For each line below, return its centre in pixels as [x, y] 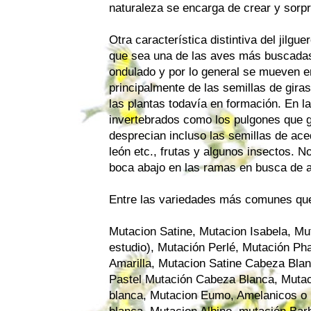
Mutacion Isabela [243, 231]
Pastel [125, 279]
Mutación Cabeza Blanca [210, 279]
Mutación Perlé [196, 247]
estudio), [133, 247]
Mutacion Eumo [190, 295]
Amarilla [130, 263]
